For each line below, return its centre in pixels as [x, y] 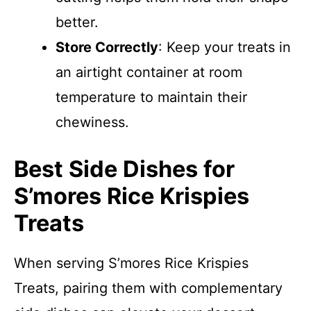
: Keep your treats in [225, 47]
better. [77, 22]
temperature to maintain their [151, 97]
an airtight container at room [149, 72]
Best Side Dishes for [124, 169]
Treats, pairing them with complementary [148, 288]
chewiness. [92, 122]
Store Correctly [107, 47]
